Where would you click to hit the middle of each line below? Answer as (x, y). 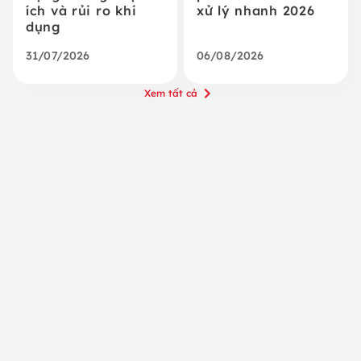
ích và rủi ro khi (81, 10)
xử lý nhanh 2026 (256, 10)
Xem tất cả (171, 93)
